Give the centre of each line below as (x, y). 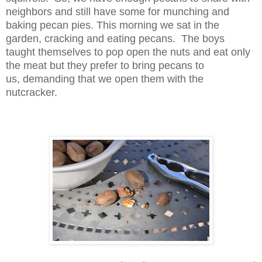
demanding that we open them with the (113, 79)
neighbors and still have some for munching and (118, 12)
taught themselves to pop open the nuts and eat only (128, 52)
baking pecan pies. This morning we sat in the (113, 25)
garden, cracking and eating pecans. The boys (115, 39)
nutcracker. (32, 93)
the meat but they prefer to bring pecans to (105, 66)
